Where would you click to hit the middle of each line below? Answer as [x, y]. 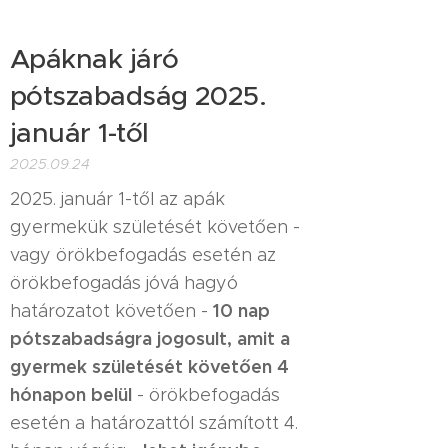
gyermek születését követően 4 [149, 366]
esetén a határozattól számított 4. [154, 422]
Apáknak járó [94, 58]
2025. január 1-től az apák [117, 198]
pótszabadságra [81, 338]
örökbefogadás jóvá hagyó [124, 282]
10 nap [241, 310]
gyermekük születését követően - [155, 226]
